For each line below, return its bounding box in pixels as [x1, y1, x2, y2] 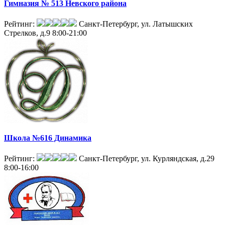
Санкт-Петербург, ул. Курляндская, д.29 [79, 154, 214, 163]
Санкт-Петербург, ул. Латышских [79, 19, 193, 28]
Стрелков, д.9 [4, 28, 50, 37]
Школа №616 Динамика [4, 134, 91, 143]
